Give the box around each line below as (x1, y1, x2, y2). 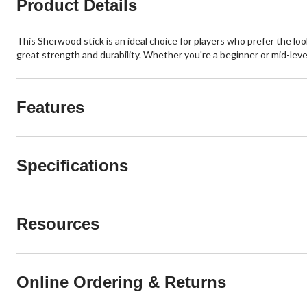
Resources (16, 214, 99, 234)
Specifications (16, 156, 128, 175)
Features (16, 98, 84, 117)
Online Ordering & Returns (16, 273, 226, 292)
